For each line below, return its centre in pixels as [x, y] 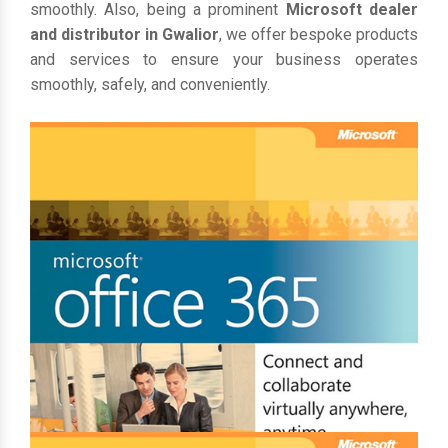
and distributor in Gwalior [124, 34]
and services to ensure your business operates [224, 59]
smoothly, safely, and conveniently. [150, 84]
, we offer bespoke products [318, 34]
